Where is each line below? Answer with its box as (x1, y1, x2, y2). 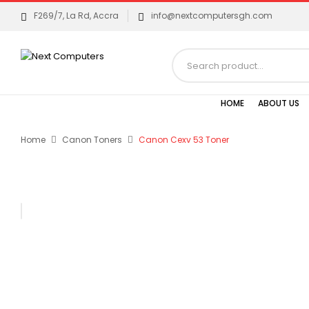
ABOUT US (258, 97, 299, 109)
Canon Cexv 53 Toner (139, 134, 229, 146)
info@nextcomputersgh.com (151, 10, 272, 21)
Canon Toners (62, 134, 122, 146)
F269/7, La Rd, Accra (34, 10, 119, 21)
